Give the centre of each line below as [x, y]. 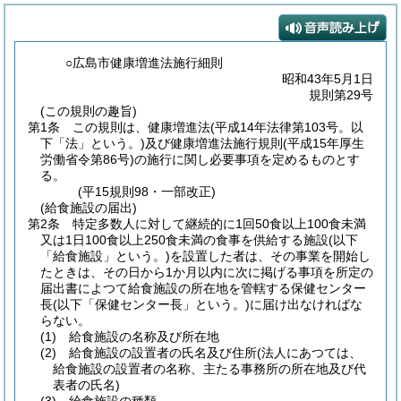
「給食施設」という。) [105, 256]
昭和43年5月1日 [328, 79]
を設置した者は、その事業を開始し [270, 256]
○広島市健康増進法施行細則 [145, 63]
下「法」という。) [93, 143]
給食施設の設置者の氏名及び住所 [163, 353]
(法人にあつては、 [309, 353]
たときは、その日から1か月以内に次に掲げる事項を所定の [207, 272]
